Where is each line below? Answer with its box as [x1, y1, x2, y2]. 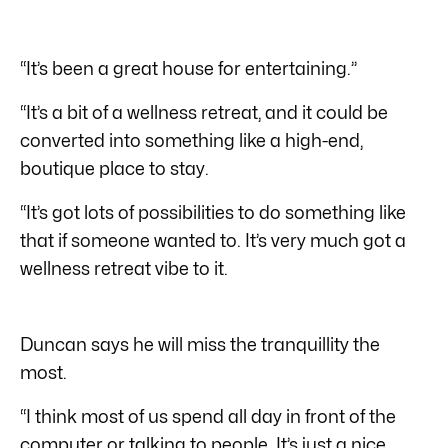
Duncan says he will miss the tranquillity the [20, 333, 380, 355]
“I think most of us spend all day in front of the [20, 405, 396, 427]
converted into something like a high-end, [20, 129, 363, 151]
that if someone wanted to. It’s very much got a [20, 229, 406, 251]
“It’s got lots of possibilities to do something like [20, 201, 406, 223]
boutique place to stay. [20, 157, 209, 179]
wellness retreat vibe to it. [20, 257, 228, 279]
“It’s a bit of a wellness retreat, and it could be [20, 101, 388, 123]
